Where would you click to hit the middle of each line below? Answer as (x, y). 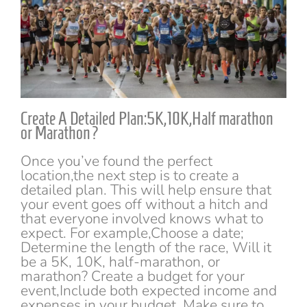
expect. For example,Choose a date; (132, 233)
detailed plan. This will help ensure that (146, 190)
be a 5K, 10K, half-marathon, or (120, 262)
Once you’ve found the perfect (116, 161)
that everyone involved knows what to (142, 219)
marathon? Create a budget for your (133, 277)
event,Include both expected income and (149, 291)
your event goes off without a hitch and (144, 205)
